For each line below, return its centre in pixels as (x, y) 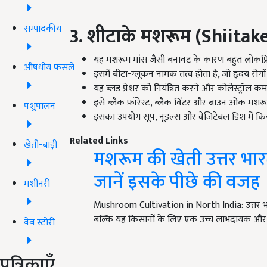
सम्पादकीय (43, 29)
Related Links (99, 141)
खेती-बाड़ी (41, 145)
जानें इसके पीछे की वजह (177, 182)
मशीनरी (37, 184)
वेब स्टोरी (39, 222)
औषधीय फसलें (49, 67)
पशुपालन (40, 106)
